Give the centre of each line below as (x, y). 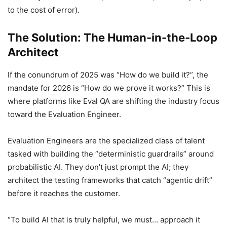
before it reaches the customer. (64, 194)
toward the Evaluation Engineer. (64, 115)
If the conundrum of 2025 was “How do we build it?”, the (108, 75)
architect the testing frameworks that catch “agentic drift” (110, 180)
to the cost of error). (44, 10)
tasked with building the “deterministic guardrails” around (111, 154)
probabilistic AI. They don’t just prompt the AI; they (98, 167)
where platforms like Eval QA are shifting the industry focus (113, 101)
